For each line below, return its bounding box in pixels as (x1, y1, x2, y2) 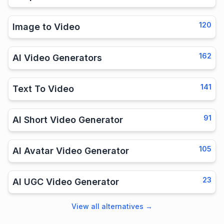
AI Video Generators (12, 52, 102, 63)
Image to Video (12, 21, 80, 32)
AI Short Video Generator (12, 114, 123, 125)
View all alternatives (71, 202, 143, 210)
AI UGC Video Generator (12, 176, 119, 187)
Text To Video (12, 83, 74, 94)
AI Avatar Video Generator (12, 145, 129, 156)
